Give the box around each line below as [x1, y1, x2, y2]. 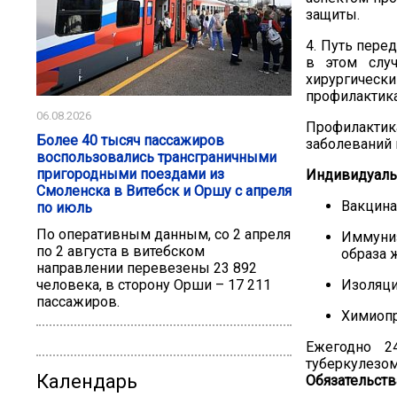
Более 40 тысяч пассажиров [36, 131, 224, 149]
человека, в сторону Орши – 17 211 [36, 276, 271, 294]
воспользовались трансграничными [36, 148, 276, 166]
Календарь [36, 370, 137, 393]
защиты [306, 6, 357, 23]
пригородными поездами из [36, 165, 224, 183]
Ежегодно [306, 339, 385, 355]
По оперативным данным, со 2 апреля [36, 226, 291, 244]
